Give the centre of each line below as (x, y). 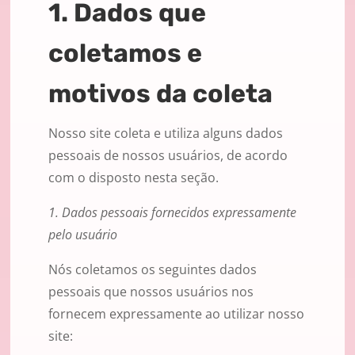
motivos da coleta (160, 94)
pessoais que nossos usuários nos (151, 292)
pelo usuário (83, 235)
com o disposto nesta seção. (134, 178)
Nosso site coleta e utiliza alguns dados (166, 134)
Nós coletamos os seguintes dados (153, 270)
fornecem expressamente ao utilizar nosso (176, 314)
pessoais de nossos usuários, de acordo (168, 156)
